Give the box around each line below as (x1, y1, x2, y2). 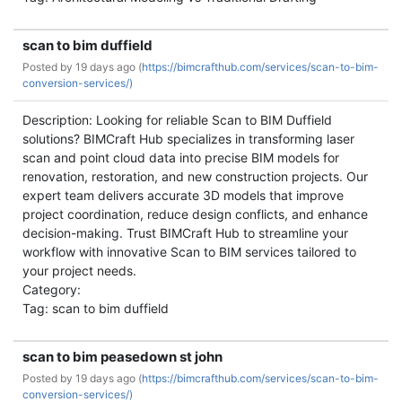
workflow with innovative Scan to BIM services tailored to (22, 244, 356, 259)
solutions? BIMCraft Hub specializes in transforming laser (22, 131, 354, 146)
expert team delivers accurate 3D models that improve (22, 188, 344, 203)
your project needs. (22, 263, 136, 278)
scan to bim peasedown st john (22, 348, 223, 365)
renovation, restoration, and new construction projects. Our (22, 169, 368, 184)
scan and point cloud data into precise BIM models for (22, 150, 339, 165)
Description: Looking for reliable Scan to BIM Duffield (22, 112, 332, 127)
